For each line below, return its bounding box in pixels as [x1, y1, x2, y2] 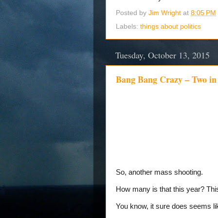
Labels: [116, 23, 140, 30]
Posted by [116, 9, 148, 17]
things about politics [140, 23, 201, 30]
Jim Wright [148, 9, 181, 17]
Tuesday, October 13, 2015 [115, 49, 210, 61]
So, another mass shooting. [116, 168, 203, 177]
